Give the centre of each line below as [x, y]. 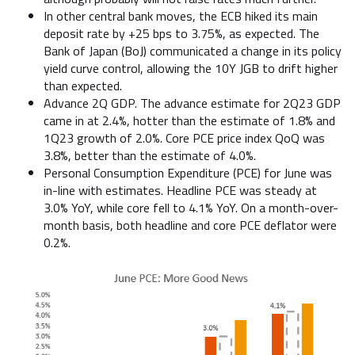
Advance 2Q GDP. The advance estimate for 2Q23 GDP [192, 103]
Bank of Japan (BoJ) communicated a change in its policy [193, 51]
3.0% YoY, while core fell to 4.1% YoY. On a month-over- [191, 208]
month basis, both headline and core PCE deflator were [190, 225]
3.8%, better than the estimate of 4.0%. [150, 155]
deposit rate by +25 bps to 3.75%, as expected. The [181, 33]
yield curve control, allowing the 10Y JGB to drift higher [191, 68]
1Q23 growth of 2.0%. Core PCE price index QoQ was [184, 138]
